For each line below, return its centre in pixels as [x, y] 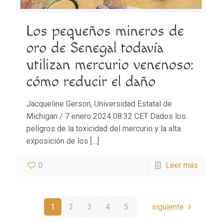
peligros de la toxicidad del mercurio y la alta [104, 128]
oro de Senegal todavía [95, 48]
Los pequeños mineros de [105, 31]
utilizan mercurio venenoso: [110, 65]
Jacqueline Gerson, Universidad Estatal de [99, 104]
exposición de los [57, 141]
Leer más [182, 165]
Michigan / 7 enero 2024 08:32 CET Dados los [106, 116]
